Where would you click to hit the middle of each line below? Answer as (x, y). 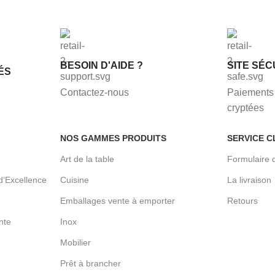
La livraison (250, 180)
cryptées (246, 107)
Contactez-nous (94, 92)
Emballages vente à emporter (117, 200)
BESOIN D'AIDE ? (101, 65)
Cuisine (74, 180)
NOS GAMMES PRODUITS (113, 138)
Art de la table (87, 159)
